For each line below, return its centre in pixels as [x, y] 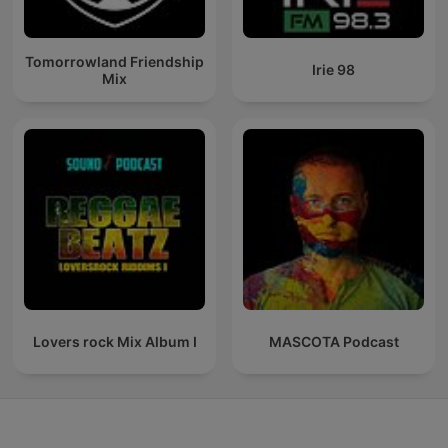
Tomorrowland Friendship [114, 61]
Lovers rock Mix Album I [114, 342]
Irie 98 [333, 70]
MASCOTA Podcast [333, 342]
